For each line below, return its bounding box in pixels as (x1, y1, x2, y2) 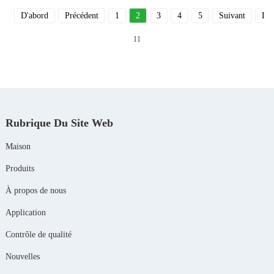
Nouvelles (5, 252, 40, 261)
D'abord (20, 11, 48, 20)
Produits (5, 164, 34, 173)
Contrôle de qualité (5, 230, 72, 239)
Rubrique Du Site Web (5, 117, 113, 129)
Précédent (64, 11, 98, 20)
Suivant (218, 11, 245, 20)
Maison (5, 142, 31, 151)
